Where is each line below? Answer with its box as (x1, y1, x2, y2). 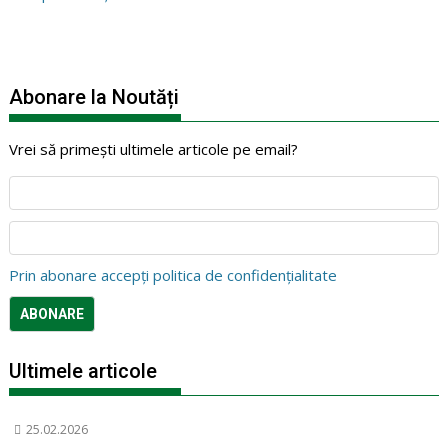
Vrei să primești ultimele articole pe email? (9, 139, 299, 159)
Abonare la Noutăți (9, 85, 180, 109)
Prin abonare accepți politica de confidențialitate (9, 265, 338, 285)
